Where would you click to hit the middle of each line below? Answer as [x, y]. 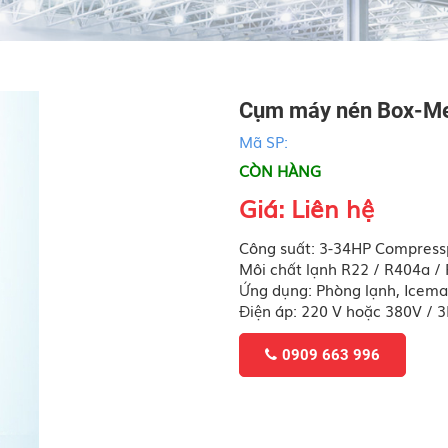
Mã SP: [263, 140]
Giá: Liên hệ [306, 207]
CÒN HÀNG [280, 169]
